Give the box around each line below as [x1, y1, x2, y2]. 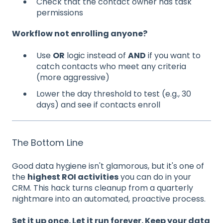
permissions [36, 6, 83, 18]
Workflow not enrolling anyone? [12, 27, 147, 39]
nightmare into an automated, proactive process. [12, 193, 206, 205]
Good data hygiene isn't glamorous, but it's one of [12, 160, 204, 172]
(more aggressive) [36, 71, 110, 83]
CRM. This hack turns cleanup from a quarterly [12, 182, 193, 194]
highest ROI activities [27, 171, 118, 183]
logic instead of [65, 49, 128, 61]
